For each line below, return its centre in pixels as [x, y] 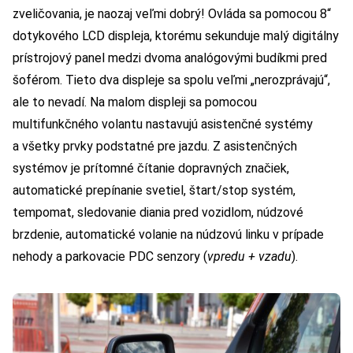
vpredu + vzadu [249, 257]
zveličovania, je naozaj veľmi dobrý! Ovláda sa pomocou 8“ [172, 14]
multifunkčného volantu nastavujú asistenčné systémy [163, 124]
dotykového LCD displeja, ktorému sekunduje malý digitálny [176, 36]
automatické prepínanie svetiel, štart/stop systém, [154, 191]
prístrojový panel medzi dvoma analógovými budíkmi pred [170, 58]
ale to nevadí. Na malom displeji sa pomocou [135, 102]
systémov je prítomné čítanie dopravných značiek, [151, 169]
